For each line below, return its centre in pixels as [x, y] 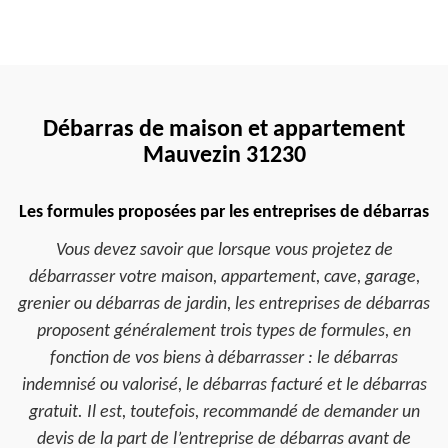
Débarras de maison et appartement [224, 130]
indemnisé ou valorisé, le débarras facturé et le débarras [224, 385]
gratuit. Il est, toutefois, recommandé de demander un [224, 412]
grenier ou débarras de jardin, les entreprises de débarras [224, 304]
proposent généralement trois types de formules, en [224, 331]
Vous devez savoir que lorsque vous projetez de [224, 250]
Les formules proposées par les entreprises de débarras [224, 212]
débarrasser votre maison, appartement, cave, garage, [224, 277]
